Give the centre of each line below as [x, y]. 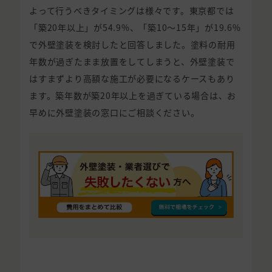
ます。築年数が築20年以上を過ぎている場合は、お [133, 95]
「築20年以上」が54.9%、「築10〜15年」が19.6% [135, 27]
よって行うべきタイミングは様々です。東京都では [132, 10]
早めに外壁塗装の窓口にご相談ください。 [114, 112]
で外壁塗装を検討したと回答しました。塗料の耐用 [132, 44]
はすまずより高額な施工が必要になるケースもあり [132, 78]
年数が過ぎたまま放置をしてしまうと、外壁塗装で [132, 61]
